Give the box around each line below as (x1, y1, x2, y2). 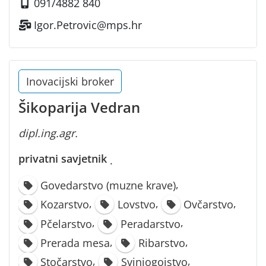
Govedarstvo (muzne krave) (40, 178, 176, 192)
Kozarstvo (40, 197, 90, 212)
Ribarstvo (138, 235, 185, 250)
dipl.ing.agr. (18, 125, 78, 140)
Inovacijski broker (26, 74, 114, 88)
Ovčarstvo (183, 197, 234, 212)
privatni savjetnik (18, 151, 107, 166)
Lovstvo (117, 197, 156, 212)
